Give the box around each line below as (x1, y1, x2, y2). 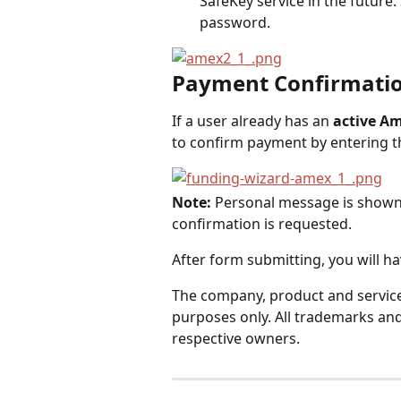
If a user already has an (172, 110, 333, 131)
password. (200, 12, 270, 32)
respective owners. (172, 328, 300, 349)
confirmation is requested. (172, 214, 352, 235)
